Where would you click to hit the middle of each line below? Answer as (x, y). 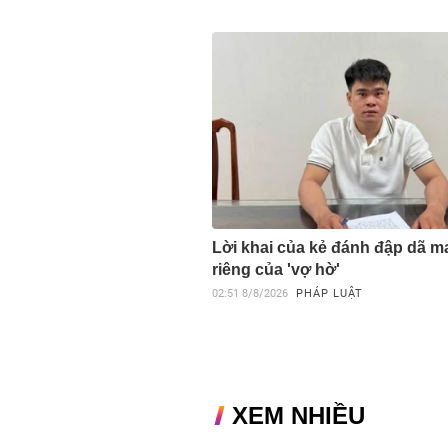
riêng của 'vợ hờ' (276, 269)
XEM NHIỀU (298, 415)
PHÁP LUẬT (329, 293)
